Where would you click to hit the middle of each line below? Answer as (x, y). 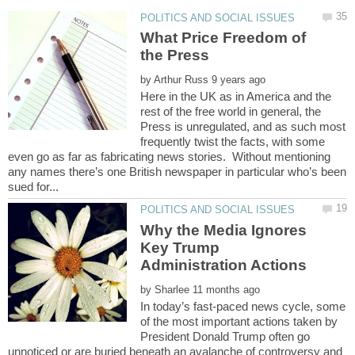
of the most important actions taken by (239, 321)
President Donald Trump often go (225, 336)
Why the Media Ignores (224, 230)
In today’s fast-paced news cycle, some (243, 306)
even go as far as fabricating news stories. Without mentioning (169, 157)
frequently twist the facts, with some (233, 142)
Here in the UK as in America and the (236, 97)
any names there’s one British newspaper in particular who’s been (177, 172)
